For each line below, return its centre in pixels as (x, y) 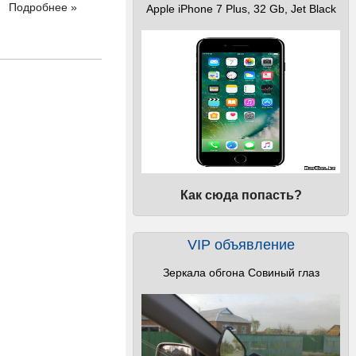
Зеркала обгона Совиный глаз (241, 273)
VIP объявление (241, 245)
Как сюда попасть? (241, 195)
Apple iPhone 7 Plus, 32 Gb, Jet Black (241, 9)
